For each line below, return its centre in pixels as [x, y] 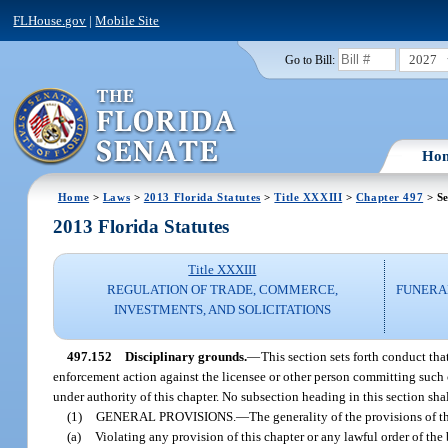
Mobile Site [127, 20]
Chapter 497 [389, 196]
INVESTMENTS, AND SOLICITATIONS [222, 310]
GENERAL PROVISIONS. [166, 416]
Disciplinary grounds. [185, 356]
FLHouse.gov [50, 20]
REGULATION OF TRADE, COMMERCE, [222, 290]
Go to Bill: [309, 59]
